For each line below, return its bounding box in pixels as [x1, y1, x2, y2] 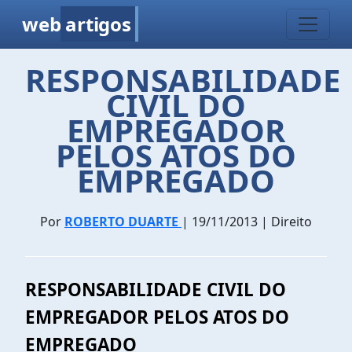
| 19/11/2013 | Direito [181, 213, 312, 230]
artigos [65, 11, 131, 37]
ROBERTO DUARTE [64, 213, 181, 230]
